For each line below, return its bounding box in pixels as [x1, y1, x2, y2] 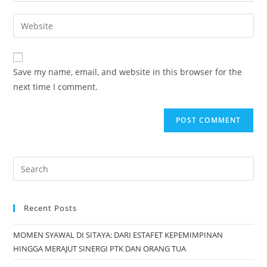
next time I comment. [13, 81, 98, 93]
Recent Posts [24, 203, 77, 214]
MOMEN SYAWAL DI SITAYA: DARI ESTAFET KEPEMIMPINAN [13, 229, 223, 241]
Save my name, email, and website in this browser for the [13, 66, 243, 78]
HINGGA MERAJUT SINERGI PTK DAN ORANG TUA [13, 243, 187, 254]
